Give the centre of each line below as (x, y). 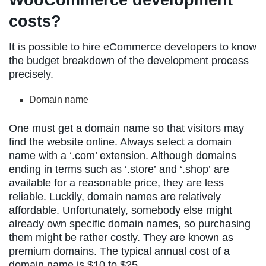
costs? (35, 21)
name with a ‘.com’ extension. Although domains (123, 155)
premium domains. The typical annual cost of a (119, 251)
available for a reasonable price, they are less (116, 183)
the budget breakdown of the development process (129, 60)
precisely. (31, 74)
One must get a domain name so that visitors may (126, 128)
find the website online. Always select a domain (120, 142)
